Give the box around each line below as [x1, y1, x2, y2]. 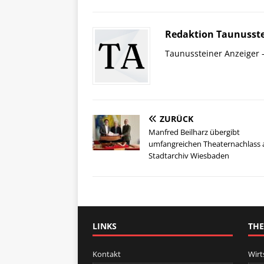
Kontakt [93, 249, 121, 260]
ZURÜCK [160, 113, 193, 125]
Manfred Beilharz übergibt [148, 127, 240, 138]
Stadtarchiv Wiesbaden [148, 150, 229, 161]
